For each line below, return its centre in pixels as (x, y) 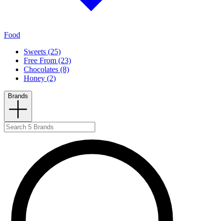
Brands (18, 96)
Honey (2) (40, 78)
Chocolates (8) (46, 70)
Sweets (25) (42, 52)
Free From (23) (47, 61)
